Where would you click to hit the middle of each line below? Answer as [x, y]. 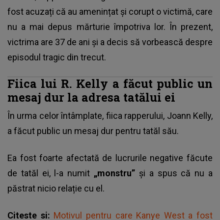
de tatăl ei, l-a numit [51, 173]
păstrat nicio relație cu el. [56, 188]
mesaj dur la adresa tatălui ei [91, 97]
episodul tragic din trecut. [57, 57]
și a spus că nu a [176, 173]
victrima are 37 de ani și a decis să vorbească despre [110, 42]
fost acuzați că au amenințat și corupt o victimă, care [110, 11]
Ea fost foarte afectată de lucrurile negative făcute [110, 158]
